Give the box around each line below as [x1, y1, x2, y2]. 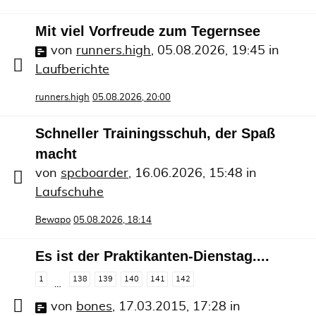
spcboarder [61, 166, 128, 180]
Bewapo [35, 215, 71, 225]
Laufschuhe [35, 186, 104, 199]
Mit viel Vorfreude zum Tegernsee [35, 23, 260, 39]
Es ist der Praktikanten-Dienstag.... [35, 248, 269, 264]
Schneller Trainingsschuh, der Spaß [35, 125, 275, 141]
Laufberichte [35, 63, 109, 76]
